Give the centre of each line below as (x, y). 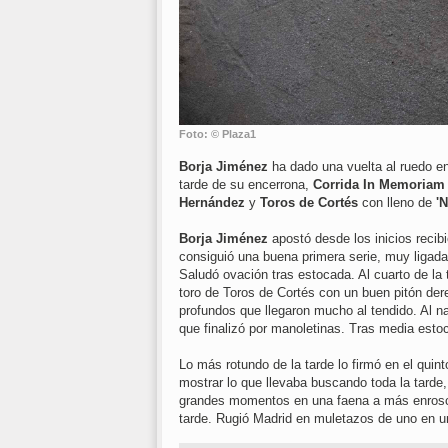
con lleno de (399, 203)
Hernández (214, 203)
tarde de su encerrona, (246, 185)
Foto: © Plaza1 (217, 134)
